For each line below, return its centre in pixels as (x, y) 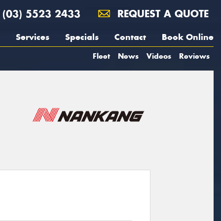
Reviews (194, 56)
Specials (82, 37)
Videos (159, 56)
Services (33, 37)
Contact (130, 37)
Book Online (188, 37)
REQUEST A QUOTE (161, 14)
